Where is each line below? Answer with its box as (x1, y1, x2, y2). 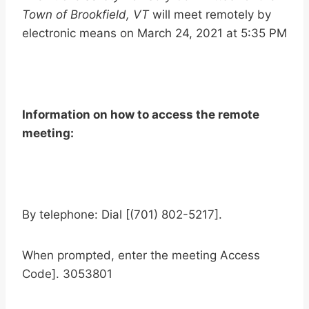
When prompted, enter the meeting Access (22, 248, 260, 263)
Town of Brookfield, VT (22, 8, 149, 22)
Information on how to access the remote (22, 108, 259, 122)
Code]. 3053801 (22, 267, 112, 281)
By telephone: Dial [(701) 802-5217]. (22, 208, 222, 222)
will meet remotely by (149, 8, 271, 22)
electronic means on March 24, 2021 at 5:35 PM (22, 26, 287, 41)
